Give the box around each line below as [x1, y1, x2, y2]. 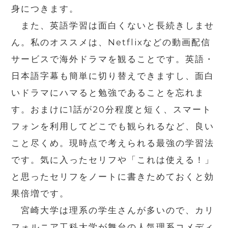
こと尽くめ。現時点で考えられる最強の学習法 [11, 137, 215, 148]
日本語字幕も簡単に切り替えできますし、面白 [11, 70, 215, 81]
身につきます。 [11, 3, 79, 14]
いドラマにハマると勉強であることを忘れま [11, 87, 205, 98]
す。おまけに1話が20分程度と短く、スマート [11, 104, 212, 115]
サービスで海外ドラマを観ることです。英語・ [11, 53, 215, 64]
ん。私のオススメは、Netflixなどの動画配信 [11, 37, 211, 47]
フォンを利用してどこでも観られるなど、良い [11, 121, 215, 131]
